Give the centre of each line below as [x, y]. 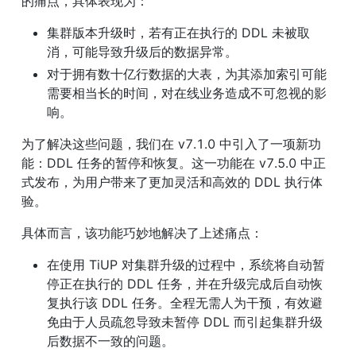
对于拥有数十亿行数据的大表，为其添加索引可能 [187, 74]
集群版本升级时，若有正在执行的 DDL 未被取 [178, 32]
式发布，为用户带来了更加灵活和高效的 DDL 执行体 [172, 182]
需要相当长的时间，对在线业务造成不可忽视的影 [187, 93]
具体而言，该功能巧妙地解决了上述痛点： [142, 232]
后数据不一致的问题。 [110, 341]
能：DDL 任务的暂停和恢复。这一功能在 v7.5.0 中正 [174, 163]
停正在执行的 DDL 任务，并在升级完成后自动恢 [185, 283]
